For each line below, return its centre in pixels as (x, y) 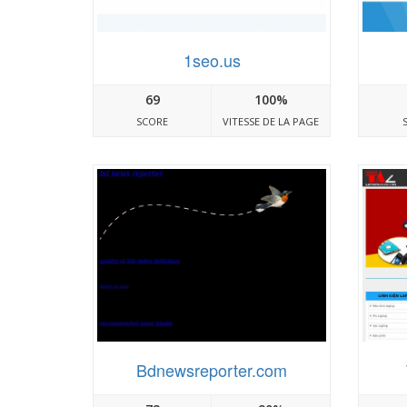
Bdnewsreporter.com (212, 369)
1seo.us (212, 60)
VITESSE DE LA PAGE (271, 122)
